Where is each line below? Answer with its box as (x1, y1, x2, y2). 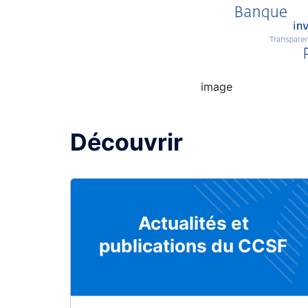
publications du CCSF (99, 234, 288, 256)
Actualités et (137, 212, 249, 234)
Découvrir (70, 127, 183, 156)
